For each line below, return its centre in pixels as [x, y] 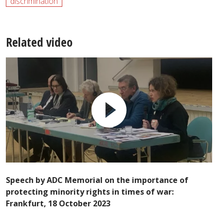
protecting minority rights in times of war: [90, 192]
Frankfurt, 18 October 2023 [58, 204]
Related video [39, 42]
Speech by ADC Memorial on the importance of [97, 180]
